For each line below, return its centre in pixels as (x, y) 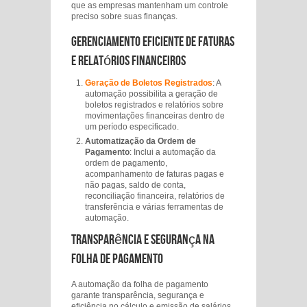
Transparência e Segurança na (143, 240)
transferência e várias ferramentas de (154, 207)
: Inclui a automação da (173, 152)
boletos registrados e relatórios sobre (154, 105)
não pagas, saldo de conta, (135, 185)
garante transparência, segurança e (138, 295)
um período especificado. (132, 127)
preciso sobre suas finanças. (124, 16)
